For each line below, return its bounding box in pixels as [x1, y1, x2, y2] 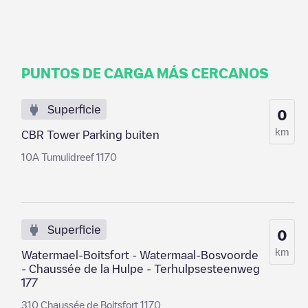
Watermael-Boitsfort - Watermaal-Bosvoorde [21, 250, 258, 261]
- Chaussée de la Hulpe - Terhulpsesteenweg [21, 263, 260, 274]
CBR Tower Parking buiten [21, 129, 159, 140]
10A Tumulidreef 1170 [21, 152, 117, 162]
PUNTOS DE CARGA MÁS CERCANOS [21, 66, 269, 80]
